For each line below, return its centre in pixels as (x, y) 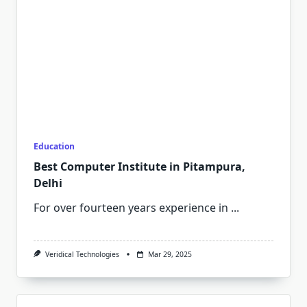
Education (54, 146)
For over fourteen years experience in (131, 208)
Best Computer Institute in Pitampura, (139, 167)
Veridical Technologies (82, 254)
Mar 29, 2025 (170, 254)
